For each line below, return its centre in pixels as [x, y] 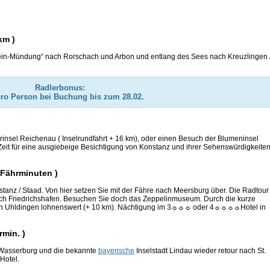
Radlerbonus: [60, 88]
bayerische [116, 251]
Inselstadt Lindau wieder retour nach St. [200, 251]
